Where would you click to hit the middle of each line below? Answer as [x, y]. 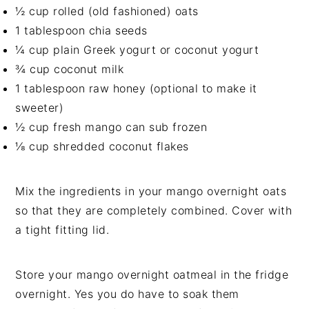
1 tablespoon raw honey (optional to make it [136, 89]
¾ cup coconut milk [70, 69]
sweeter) [40, 108]
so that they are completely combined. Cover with [154, 211]
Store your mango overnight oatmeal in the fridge [152, 275]
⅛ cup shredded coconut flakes [102, 147]
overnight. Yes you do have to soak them [127, 294]
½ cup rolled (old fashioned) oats [107, 11]
